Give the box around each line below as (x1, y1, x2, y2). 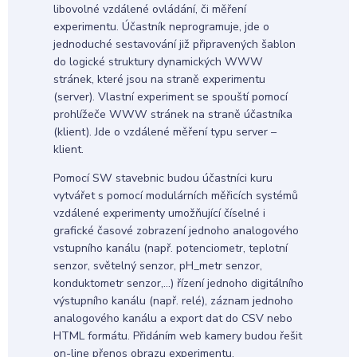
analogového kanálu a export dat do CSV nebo (53, 311, 292, 327)
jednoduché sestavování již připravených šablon (53, 36, 296, 52)
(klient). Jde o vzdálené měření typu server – (53, 124, 277, 139)
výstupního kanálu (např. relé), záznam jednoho (53, 293, 293, 309)
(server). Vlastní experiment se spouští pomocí (53, 88, 288, 104)
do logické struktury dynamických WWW (53, 53, 263, 69)
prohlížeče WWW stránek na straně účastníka (53, 106, 292, 122)
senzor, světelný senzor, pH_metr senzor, (53, 258, 262, 274)
